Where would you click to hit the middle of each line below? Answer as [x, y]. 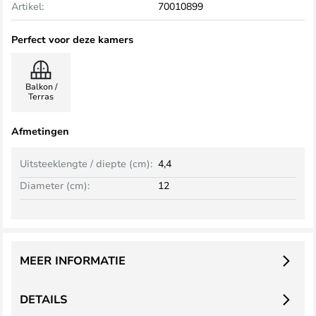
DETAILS [43, 299]
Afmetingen [40, 131]
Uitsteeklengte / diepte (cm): [86, 163]
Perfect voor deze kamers [72, 39]
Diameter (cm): [55, 185]
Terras [41, 96]
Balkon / [41, 86]
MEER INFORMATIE [73, 260]
